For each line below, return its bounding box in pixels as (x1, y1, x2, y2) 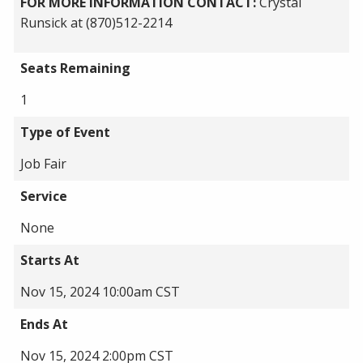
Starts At (20, 251, 79, 269)
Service (20, 187, 67, 205)
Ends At (20, 315, 68, 333)
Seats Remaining (20, 59, 130, 77)
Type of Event (20, 123, 110, 141)
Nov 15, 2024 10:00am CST (20, 283, 180, 301)
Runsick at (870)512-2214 (20, 14, 172, 32)
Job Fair (20, 155, 66, 173)
